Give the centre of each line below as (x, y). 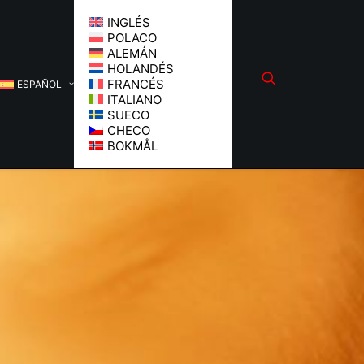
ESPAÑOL (39, 84)
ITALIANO (134, 100)
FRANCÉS (135, 84)
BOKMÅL (132, 146)
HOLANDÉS (140, 69)
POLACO (132, 38)
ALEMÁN (132, 53)
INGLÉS (128, 22)
